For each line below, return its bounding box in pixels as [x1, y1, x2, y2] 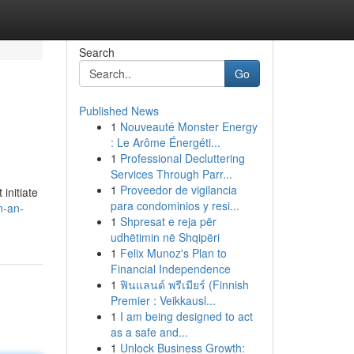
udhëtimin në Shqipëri [110, 229, 220, 245]
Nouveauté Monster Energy [119, 119, 258, 134]
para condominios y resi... [110, 198, 239, 213]
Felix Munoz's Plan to [119, 245, 227, 261]
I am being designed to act [119, 308, 253, 324]
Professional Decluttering [119, 150, 245, 166]
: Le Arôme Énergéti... [110, 134, 220, 150]
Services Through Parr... [110, 166, 232, 182]
